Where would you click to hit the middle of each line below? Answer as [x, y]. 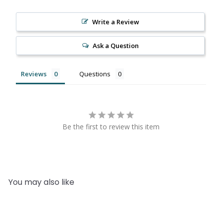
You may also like [41, 182]
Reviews [34, 74]
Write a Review [115, 22]
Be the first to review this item [111, 127]
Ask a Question [115, 46]
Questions [95, 74]
